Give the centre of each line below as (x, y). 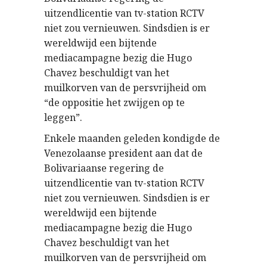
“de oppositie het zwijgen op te (114, 103)
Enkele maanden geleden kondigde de (132, 138)
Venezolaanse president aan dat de (123, 153)
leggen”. (63, 117)
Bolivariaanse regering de (104, 168)
